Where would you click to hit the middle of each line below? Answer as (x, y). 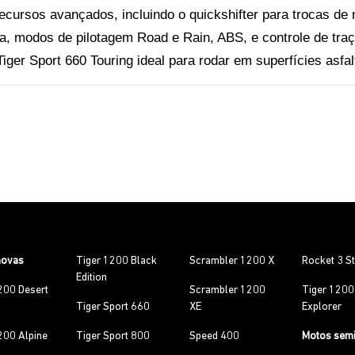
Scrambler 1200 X (231, 261)
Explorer (322, 307)
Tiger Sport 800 (113, 336)
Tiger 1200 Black (117, 261)
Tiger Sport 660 (113, 307)
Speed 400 (214, 336)
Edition (92, 278)
